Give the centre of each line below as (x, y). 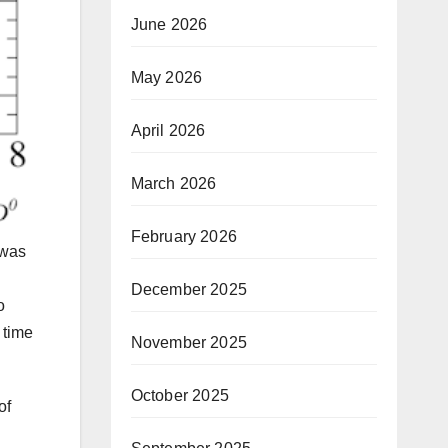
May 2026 (166, 77)
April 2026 (168, 130)
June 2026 (169, 24)
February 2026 (184, 236)
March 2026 (173, 183)
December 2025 (189, 289)
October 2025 (179, 395)
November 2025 (189, 342)
